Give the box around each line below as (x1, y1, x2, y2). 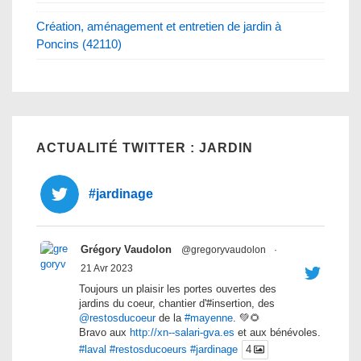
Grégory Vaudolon (81, 243, 172, 256)
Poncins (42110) (36, 36, 122, 51)
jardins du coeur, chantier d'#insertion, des (79, 297, 275, 310)
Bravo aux (79, 326, 130, 339)
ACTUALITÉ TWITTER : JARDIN (36, 140, 253, 155)
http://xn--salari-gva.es (130, 326, 234, 339)
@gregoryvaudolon (181, 244, 266, 256)
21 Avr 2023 (81, 263, 133, 275)
